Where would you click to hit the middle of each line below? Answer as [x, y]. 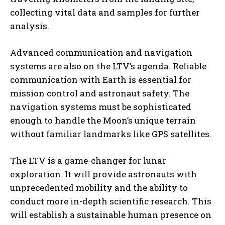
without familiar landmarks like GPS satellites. [111, 134]
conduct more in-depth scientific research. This [111, 201]
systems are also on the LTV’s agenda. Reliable [108, 66]
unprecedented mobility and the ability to [99, 188]
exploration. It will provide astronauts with [103, 174]
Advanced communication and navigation [101, 53]
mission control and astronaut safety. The [100, 93]
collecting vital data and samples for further [105, 13]
